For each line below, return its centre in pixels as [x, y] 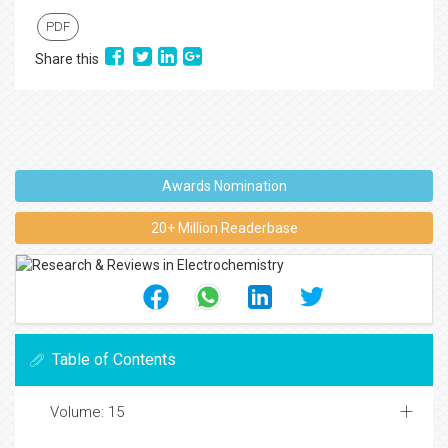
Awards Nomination [224, 186]
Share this [70, 59]
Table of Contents [114, 359]
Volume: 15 [87, 412]
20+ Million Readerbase [224, 228]
